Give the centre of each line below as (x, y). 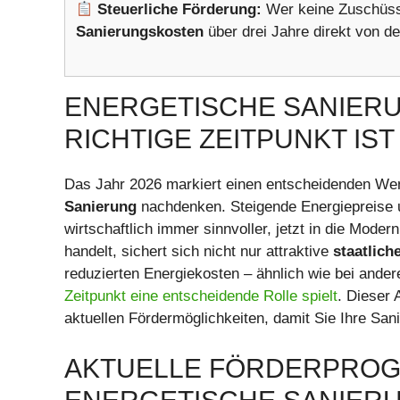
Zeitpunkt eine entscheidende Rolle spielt (201, 296)
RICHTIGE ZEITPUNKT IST (229, 139)
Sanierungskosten (140, 31)
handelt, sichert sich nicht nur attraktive (199, 252)
